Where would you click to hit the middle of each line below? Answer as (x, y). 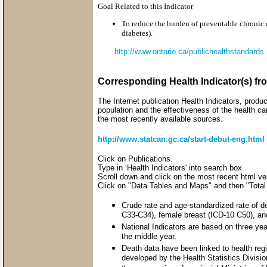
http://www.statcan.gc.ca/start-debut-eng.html (181, 139)
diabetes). (137, 33)
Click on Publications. (135, 159)
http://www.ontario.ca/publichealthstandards (189, 52)
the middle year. (149, 237)
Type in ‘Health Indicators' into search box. (171, 168)
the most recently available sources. (160, 119)
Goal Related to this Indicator (145, 6)
